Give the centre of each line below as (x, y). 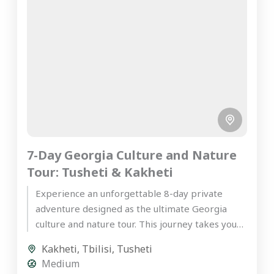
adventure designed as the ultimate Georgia (131, 209)
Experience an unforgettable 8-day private (129, 194)
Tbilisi (97, 249)
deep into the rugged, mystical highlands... (127, 239)
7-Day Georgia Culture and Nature (132, 155)
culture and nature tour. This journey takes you (136, 224)
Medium (61, 264)
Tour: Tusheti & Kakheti (100, 172)
